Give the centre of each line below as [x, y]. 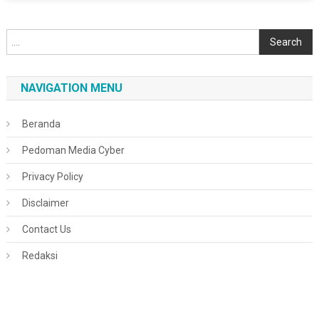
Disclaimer [45, 203]
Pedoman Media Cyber [73, 151]
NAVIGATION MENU [71, 88]
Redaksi [40, 256]
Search [286, 42]
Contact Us [46, 230]
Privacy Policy [52, 177]
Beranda [41, 124]
